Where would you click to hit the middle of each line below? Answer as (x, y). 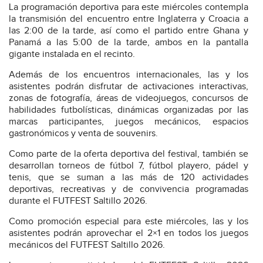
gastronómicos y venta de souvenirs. (83, 134)
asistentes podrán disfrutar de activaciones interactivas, (129, 87)
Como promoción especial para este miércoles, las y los (129, 222)
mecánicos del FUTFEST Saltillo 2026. (87, 245)
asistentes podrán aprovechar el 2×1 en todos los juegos (129, 234)
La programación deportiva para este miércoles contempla (129, 8)
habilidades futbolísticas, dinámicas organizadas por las (129, 110)
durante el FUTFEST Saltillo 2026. (78, 201)
